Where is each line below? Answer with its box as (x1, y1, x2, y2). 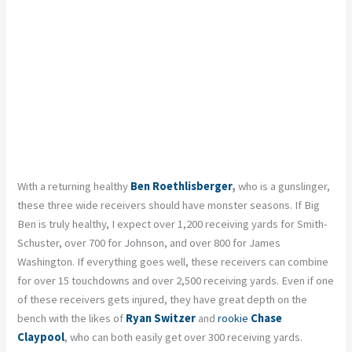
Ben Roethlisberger (130, 178, 233, 193)
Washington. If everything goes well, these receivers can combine (17, 254, 329, 269)
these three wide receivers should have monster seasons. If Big (17, 197, 321, 212)
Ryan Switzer (126, 310, 196, 325)
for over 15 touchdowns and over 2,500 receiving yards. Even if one (17, 273, 335, 288)
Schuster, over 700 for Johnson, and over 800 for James (17, 235, 281, 250)
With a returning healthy (17, 178, 131, 193)
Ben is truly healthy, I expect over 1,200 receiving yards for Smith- (17, 216, 328, 231)
